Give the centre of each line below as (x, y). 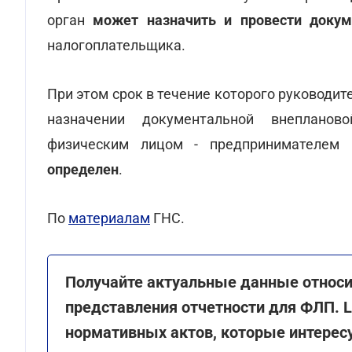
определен (83, 169)
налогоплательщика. (116, 45)
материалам (109, 218)
